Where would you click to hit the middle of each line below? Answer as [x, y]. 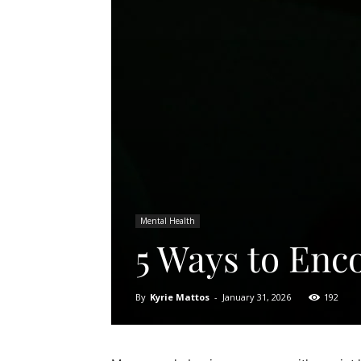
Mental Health [168, 221]
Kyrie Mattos [180, 297]
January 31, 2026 [257, 297]
